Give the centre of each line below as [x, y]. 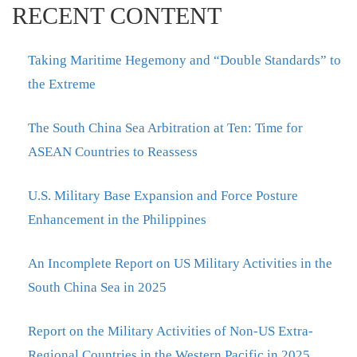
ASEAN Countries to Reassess [113, 151]
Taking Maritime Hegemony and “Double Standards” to [184, 60]
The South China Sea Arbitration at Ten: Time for [165, 127]
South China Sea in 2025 [97, 287]
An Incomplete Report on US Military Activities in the [180, 263]
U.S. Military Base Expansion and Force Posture [163, 195]
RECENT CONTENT [117, 15]
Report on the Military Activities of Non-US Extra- [171, 331]
